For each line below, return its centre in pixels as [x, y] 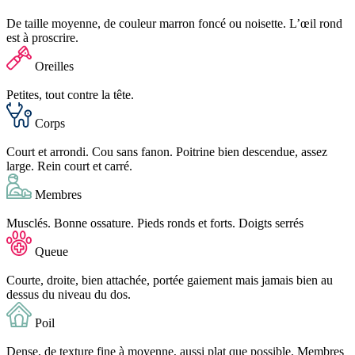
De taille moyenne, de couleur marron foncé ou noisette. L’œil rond [174, 23]
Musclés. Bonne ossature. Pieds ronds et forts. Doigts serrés [155, 223]
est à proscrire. [42, 37]
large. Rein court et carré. [69, 166]
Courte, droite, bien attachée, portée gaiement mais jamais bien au [170, 280]
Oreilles [54, 66]
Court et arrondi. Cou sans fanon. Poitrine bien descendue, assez [167, 151]
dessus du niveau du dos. [69, 294]
